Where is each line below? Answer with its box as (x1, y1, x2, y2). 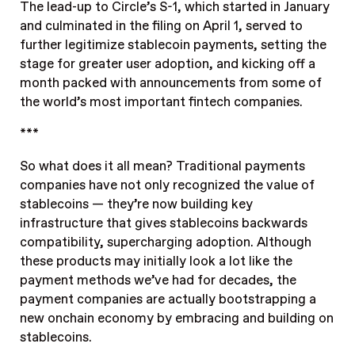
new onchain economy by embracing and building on (19, 310, 334, 328)
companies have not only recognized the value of (19, 177, 315, 195)
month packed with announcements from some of (19, 74, 322, 93)
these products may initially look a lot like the (19, 253, 292, 271)
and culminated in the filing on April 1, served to (19, 17, 303, 36)
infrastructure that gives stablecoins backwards (19, 215, 307, 233)
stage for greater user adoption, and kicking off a (19, 55, 315, 74)
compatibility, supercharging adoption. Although (19, 234, 311, 252)
